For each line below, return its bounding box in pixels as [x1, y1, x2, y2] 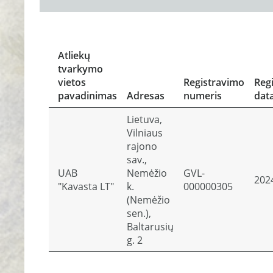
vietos [58, 76, 86, 89]
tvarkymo [58, 62, 103, 76]
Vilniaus [127, 126, 163, 140]
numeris [183, 89, 222, 102]
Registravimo [183, 76, 244, 89]
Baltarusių [127, 220, 174, 233]
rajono [127, 140, 157, 153]
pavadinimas [58, 89, 117, 102]
